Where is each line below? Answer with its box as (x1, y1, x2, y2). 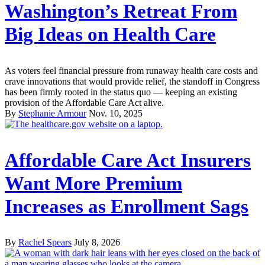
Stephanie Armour (18, 108, 86, 118)
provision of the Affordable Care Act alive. (5, 97, 164, 108)
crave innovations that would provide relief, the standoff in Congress (5, 76, 260, 86)
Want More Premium (5, 172, 182, 194)
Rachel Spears (18, 237, 72, 248)
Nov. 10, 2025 (89, 108, 143, 118)
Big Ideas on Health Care (5, 23, 216, 45)
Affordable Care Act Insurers (5, 149, 251, 171)
